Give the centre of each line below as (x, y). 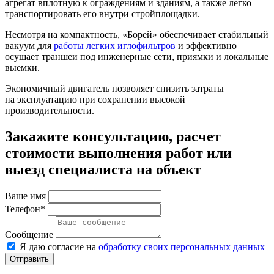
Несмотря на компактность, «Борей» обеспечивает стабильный (137, 34)
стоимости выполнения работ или (118, 153)
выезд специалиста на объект (103, 169)
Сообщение (29, 234)
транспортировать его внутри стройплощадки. (102, 13)
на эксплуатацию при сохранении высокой (95, 99)
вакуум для (29, 45)
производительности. (50, 110)
